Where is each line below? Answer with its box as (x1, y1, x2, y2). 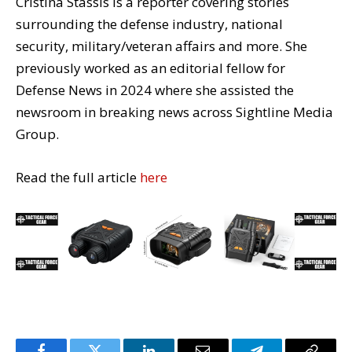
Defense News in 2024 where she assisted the (16, 81, 294, 100)
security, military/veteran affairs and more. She (16, 37, 307, 56)
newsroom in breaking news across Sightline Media (16, 103, 333, 122)
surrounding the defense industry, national (16, 15, 283, 34)
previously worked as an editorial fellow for (16, 59, 285, 78)
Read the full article (16, 167, 140, 186)
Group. (16, 125, 59, 144)
